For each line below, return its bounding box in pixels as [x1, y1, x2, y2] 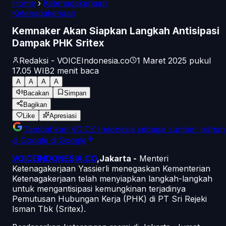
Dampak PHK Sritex [12, 36, 104, 49]
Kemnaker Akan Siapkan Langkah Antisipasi [12, 24, 219, 37]
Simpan [64, 89, 86, 97]
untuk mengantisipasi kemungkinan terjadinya [12, 183, 186, 194]
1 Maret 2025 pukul [137, 55, 211, 66]
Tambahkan [23, 124, 71, 134]
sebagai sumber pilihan [135, 124, 225, 134]
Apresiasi [49, 111, 77, 120]
